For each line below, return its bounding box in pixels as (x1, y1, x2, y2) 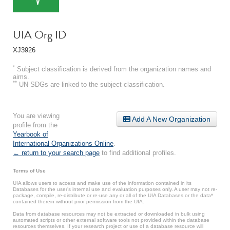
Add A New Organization (130, 114, 210, 123)
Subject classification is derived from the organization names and (15, 65, 211, 73)
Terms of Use (13, 167, 46, 174)
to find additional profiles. (100, 148, 176, 157)
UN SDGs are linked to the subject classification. (17, 80, 165, 88)
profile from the (13, 121, 57, 129)
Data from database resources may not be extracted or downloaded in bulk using (13, 210, 205, 217)
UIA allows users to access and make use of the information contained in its (13, 180, 191, 186)
